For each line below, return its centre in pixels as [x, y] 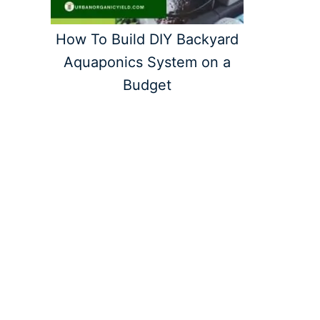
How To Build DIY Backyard [147, 39]
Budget [147, 85]
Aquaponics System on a [147, 62]
